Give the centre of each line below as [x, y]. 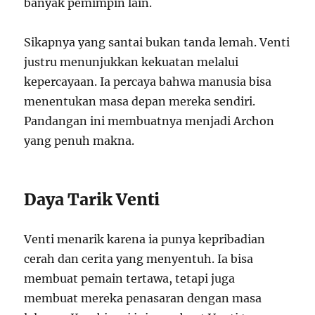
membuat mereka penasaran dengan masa [143, 298]
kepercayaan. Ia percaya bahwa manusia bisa [148, 82]
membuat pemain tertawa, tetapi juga [130, 279]
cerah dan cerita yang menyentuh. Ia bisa [139, 259]
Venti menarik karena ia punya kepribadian [145, 239]
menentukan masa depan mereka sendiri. [140, 102]
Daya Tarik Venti [92, 200]
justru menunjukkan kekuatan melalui [131, 62]
